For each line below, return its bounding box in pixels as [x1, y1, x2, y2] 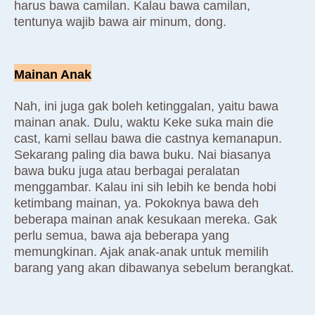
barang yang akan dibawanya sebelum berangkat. [14, 261, 294, 276]
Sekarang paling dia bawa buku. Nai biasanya [14, 148, 271, 162]
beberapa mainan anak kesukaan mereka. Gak [14, 212, 277, 227]
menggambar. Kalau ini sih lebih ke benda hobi [14, 180, 276, 195]
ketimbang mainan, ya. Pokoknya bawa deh [14, 196, 259, 211]
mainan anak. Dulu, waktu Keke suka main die [14, 115, 274, 130]
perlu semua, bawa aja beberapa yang [14, 229, 229, 243]
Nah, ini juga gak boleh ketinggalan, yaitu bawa [14, 99, 278, 114]
